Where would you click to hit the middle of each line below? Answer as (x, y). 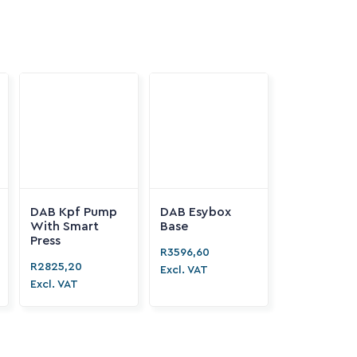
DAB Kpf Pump (73, 212)
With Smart (64, 226)
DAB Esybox (195, 212)
